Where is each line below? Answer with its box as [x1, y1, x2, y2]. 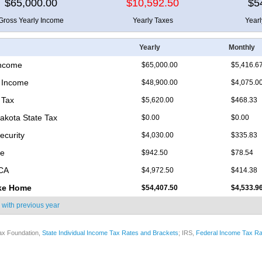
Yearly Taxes [132, 16, 173, 25]
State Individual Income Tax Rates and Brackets [42, 229, 178, 237]
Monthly [229, 43, 255, 52]
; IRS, [178, 229, 196, 237]
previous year [16, 201, 60, 210]
